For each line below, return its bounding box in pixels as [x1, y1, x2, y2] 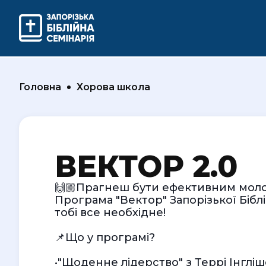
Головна [19, 81, 61, 93]
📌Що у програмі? [55, 231, 155, 244]
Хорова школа [77, 81, 150, 93]
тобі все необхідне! [55, 206, 166, 219]
